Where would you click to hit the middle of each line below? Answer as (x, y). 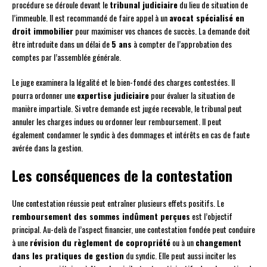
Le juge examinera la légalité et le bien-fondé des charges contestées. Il (123, 82)
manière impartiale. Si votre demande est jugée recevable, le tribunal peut (127, 108)
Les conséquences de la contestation (122, 175)
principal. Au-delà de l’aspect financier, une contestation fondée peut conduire (133, 229)
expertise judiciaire (113, 95)
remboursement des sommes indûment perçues (101, 216)
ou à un (183, 242)
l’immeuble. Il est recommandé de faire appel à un (91, 17)
